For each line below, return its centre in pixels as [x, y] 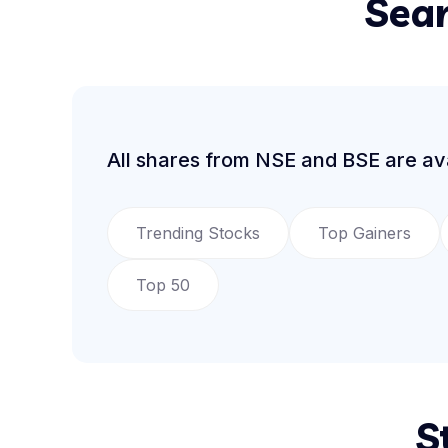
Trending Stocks [198, 233]
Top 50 [163, 285]
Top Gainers [364, 233]
